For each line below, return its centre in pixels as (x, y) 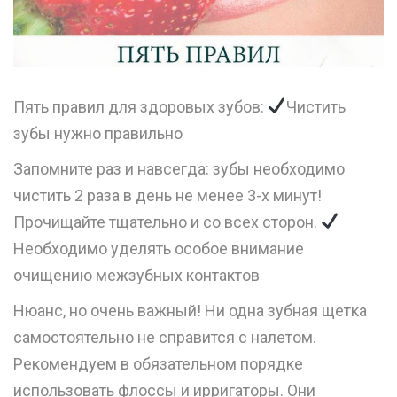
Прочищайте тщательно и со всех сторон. (167, 222)
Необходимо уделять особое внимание (159, 248)
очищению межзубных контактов (136, 275)
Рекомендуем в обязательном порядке (158, 363)
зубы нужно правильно (98, 133)
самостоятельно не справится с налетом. (165, 337)
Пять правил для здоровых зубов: (140, 106)
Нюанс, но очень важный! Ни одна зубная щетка (190, 310)
